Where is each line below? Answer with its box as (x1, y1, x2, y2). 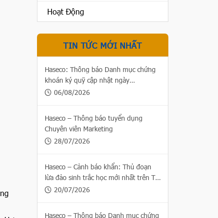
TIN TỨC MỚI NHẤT (63, 40, 142, 51)
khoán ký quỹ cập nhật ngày (45, 75, 129, 85)
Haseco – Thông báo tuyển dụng (45, 113, 143, 123)
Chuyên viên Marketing (45, 124, 113, 133)
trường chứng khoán (45, 183, 106, 193)
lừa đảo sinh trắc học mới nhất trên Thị (45, 173, 161, 182)
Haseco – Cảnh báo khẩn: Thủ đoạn (45, 162, 151, 171)
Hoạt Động (47, 6, 84, 17)
